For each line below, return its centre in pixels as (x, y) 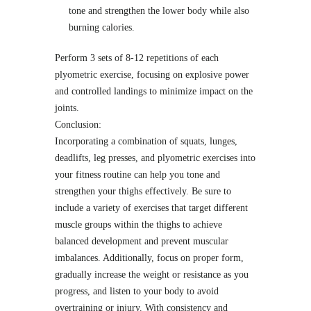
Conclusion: (78, 124)
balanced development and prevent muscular (142, 241)
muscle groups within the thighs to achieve (138, 224)
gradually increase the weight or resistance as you (152, 274)
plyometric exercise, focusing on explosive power (152, 74)
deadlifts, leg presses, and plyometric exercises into (155, 158)
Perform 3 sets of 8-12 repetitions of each (137, 58)
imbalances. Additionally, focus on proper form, (149, 258)
